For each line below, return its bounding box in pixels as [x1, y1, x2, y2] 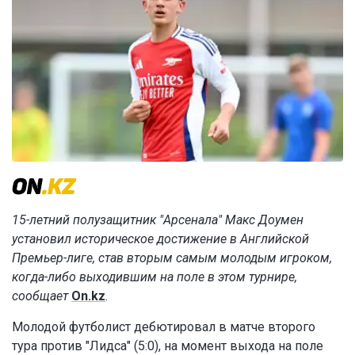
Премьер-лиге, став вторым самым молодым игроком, [12, 250, 332, 266]
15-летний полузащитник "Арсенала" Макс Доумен [12, 212, 303, 228]
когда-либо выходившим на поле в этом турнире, [12, 269, 297, 285]
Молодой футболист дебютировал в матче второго [12, 319, 315, 335]
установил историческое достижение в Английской [12, 231, 309, 247]
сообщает [12, 288, 71, 304]
